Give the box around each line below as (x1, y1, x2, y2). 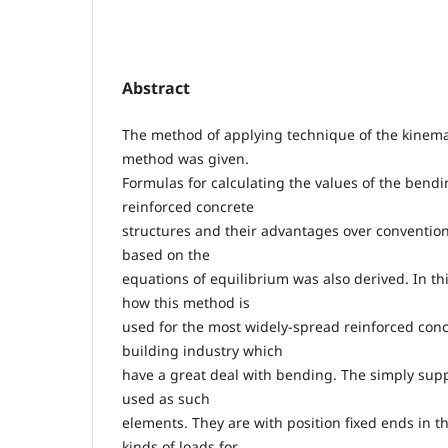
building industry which (122, 340, 283, 360)
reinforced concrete (122, 196, 254, 216)
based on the (122, 244, 210, 264)
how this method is (122, 292, 250, 312)
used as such (122, 388, 210, 408)
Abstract (122, 76, 190, 99)
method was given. (122, 148, 249, 168)
